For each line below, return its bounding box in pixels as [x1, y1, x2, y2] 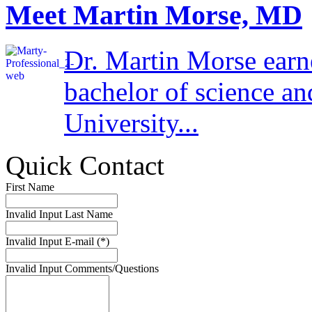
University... [64, 107, 198, 138]
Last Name [62, 208, 113, 220]
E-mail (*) [62, 235, 109, 247]
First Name [6, 180, 54, 193]
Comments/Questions [62, 262, 159, 274]
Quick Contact [6, 150, 164, 180]
